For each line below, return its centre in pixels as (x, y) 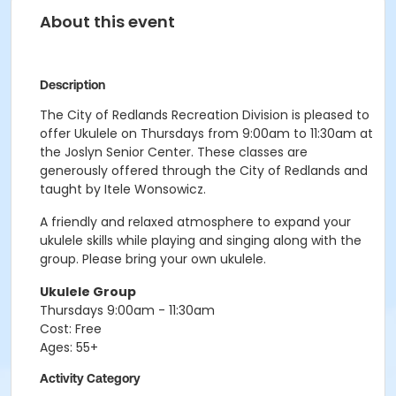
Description (72, 85)
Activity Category (90, 378)
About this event (107, 22)
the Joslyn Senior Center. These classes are (174, 152)
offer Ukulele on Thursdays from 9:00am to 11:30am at (206, 133)
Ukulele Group (88, 292)
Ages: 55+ (69, 347)
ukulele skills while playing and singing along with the (201, 240)
